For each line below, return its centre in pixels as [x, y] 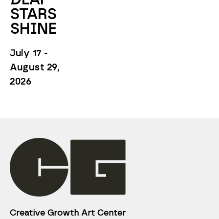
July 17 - [29, 53]
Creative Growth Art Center [68, 213]
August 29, [34, 67]
